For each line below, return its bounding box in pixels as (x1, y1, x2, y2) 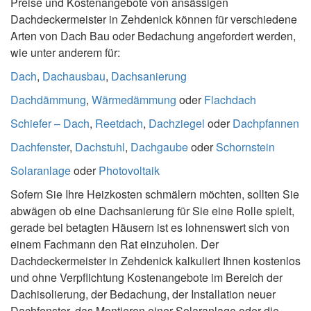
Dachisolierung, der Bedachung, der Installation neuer (10, 285, 276, 302)
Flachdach (204, 91, 256, 108)
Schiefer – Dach (10, 115, 90, 131)
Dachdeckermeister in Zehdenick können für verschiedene (10, 10, 297, 27)
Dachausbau (42, 67, 106, 84)
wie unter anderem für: (10, 44, 120, 60)
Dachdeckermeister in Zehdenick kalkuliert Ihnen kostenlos (10, 252, 301, 269)
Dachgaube (131, 138, 188, 155)
